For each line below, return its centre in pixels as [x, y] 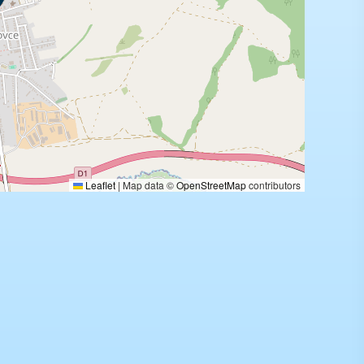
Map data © [148, 185]
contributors [273, 185]
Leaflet [99, 185]
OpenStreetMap [211, 185]
